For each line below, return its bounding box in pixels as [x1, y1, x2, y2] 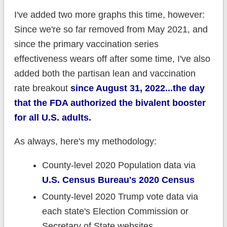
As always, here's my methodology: [14, 136, 157, 147]
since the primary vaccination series [14, 39, 159, 50]
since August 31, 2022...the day [70, 83, 205, 94]
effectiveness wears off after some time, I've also [14, 54, 210, 64]
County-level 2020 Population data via [42, 160, 196, 171]
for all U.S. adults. [14, 112, 91, 123]
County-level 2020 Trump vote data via [42, 192, 198, 202]
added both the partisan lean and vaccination [14, 68, 196, 79]
